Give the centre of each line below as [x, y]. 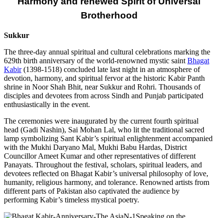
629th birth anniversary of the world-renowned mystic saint [96, 61]
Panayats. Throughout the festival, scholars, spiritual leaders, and [103, 165]
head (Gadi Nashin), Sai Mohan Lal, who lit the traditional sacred [104, 130]
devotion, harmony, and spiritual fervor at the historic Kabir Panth [104, 78]
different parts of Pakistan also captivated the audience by [92, 191]
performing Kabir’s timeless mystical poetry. [72, 200]
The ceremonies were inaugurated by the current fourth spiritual [101, 121]
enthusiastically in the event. [47, 105]
